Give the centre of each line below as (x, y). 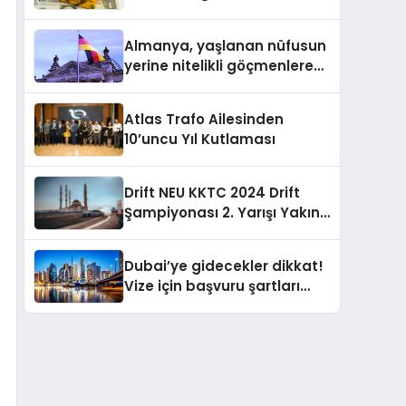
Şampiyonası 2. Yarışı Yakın (222, 213)
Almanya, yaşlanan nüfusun (225, 46)
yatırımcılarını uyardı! (202, 13)
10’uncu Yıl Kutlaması (200, 140)
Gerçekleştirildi (178, 253)
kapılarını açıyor (182, 86)
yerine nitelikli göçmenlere (219, 66)
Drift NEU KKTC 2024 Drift (212, 193)
